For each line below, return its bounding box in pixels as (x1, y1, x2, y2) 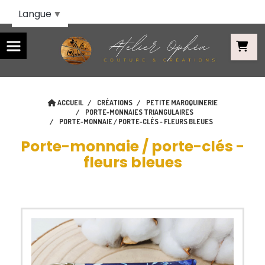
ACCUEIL (57, 98, 83, 107)
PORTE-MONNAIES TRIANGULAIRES (85, 108, 193, 117)
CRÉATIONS (96, 98, 132, 107)
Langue (18, 7, 51, 21)
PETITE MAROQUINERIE (146, 98, 218, 107)
